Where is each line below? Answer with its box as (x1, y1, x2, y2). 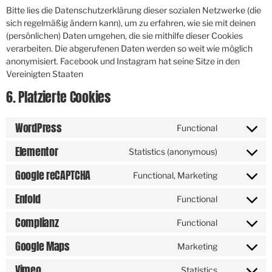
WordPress (15, 119, 62, 136)
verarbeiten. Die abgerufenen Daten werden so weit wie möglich (6, 43, 253, 54)
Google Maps (15, 237, 70, 254)
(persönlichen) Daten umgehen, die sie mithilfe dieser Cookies (6, 30, 243, 41)
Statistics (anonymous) (129, 146, 217, 157)
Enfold (15, 190, 41, 207)
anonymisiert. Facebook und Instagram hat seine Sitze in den (6, 56, 240, 67)
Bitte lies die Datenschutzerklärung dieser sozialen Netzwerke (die (6, 5, 261, 16)
